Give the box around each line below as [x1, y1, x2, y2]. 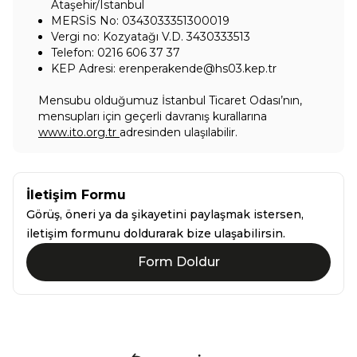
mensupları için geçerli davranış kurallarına [38, 109, 267, 124]
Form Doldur [137, 254, 220, 269]
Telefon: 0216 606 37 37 [51, 45, 180, 60]
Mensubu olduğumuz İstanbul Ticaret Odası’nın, [38, 93, 302, 108]
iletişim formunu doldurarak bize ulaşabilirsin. [26, 226, 285, 241]
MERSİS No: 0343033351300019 [51, 14, 229, 28]
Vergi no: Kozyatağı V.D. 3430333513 [51, 29, 250, 44]
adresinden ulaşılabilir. [120, 125, 237, 139]
